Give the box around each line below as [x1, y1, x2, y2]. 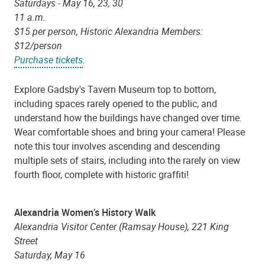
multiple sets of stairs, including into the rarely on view [14, 153, 240, 167]
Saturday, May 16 [14, 248, 85, 261]
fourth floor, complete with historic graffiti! [14, 167, 191, 181]
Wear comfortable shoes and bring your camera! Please [14, 125, 245, 138]
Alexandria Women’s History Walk [14, 205, 156, 219]
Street [14, 234, 38, 247]
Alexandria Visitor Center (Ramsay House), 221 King [14, 219, 229, 233]
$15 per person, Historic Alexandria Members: [14, 25, 203, 38]
